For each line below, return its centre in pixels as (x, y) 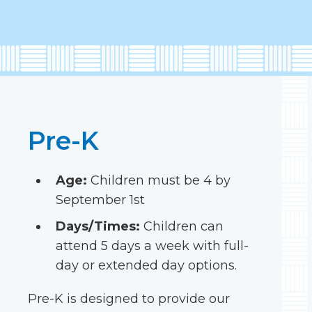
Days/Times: (98, 226)
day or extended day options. (146, 265)
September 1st (100, 200)
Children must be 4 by (159, 180)
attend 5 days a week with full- (152, 246)
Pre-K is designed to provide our (129, 299)
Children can (182, 226)
